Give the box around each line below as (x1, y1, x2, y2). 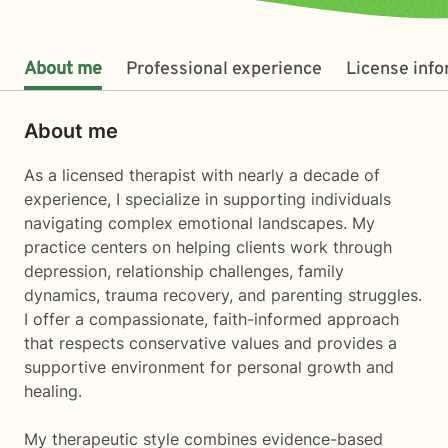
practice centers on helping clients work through (24, 237, 392, 257)
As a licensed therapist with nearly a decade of (24, 165, 380, 185)
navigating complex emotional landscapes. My (24, 213, 375, 233)
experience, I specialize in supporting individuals (24, 189, 391, 209)
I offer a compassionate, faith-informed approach (24, 309, 399, 329)
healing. (24, 381, 82, 401)
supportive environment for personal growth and (24, 357, 394, 377)
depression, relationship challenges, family (24, 261, 344, 281)
